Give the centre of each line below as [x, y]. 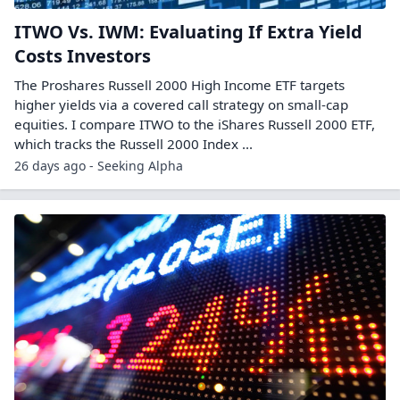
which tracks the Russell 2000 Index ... [133, 144]
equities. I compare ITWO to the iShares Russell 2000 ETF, [195, 124]
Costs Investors [83, 56]
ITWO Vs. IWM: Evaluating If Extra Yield [188, 32]
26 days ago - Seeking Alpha [99, 166]
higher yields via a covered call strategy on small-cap [181, 104]
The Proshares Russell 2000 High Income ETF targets [179, 85]
